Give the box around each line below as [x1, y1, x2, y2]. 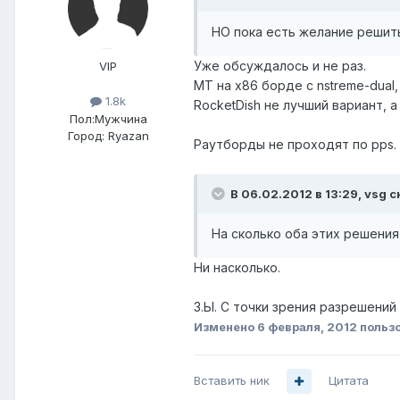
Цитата [329, 373, 369, 388]
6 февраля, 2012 [257, 320, 357, 335]
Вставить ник [194, 373, 270, 388]
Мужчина [94, 111, 147, 126]
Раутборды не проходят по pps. [194, 137, 396, 153]
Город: [67, 128, 104, 143]
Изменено [194, 320, 257, 335]
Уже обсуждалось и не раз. [194, 58, 366, 74]
